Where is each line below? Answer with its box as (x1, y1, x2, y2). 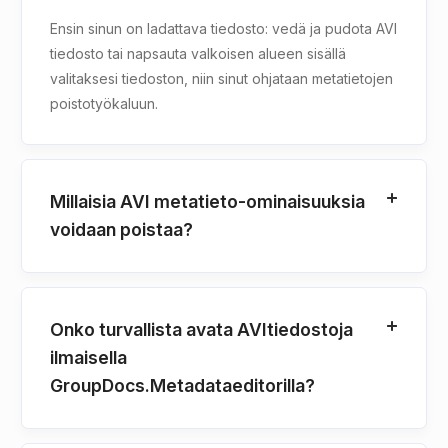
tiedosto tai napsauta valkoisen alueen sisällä (50, 44, 346, 62)
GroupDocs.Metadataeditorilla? (50, 374, 315, 396)
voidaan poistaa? (50, 218, 193, 240)
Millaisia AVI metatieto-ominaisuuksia (50, 190, 365, 212)
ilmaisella (50, 346, 127, 368)
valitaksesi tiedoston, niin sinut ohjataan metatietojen (50, 69, 393, 87)
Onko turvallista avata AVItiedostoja (50, 318, 353, 340)
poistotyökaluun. (50, 94, 158, 112)
